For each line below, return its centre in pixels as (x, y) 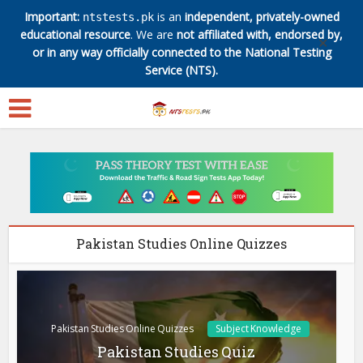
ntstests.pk (118, 17)
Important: (51, 17)
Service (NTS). (181, 70)
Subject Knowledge (259, 328)
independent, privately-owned (262, 17)
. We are (154, 34)
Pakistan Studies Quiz (177, 351)
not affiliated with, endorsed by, (260, 34)
